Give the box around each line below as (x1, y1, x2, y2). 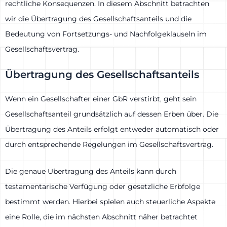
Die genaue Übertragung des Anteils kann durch (5, 166, 176, 176)
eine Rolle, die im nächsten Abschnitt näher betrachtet (5, 212, 198, 221)
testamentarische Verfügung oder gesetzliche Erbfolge (5, 181, 200, 191)
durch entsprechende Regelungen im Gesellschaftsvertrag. (5, 140, 213, 149)
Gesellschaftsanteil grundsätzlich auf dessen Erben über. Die (5, 109, 218, 119)
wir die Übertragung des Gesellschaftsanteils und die (5, 14, 192, 23)
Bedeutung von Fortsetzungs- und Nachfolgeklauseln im (5, 29, 207, 39)
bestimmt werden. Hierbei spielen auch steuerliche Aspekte (5, 197, 215, 206)
